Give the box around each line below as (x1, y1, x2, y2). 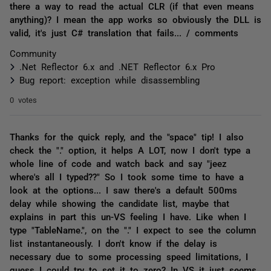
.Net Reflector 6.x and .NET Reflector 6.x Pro (19, 62, 215, 71)
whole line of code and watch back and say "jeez (10, 158, 227, 168)
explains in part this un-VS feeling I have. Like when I (10, 212, 246, 221)
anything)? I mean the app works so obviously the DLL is (10, 15, 261, 24)
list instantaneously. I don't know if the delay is (10, 238, 217, 247)
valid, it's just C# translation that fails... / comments (10, 28, 238, 37)
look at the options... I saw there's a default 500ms (10, 185, 237, 194)
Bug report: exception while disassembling (19, 75, 200, 84)
